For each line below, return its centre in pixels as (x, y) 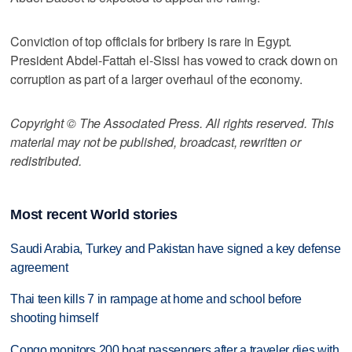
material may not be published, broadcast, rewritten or (156, 141)
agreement (39, 267)
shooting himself (54, 318)
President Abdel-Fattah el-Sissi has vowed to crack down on (174, 60)
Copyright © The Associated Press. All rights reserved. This (172, 123)
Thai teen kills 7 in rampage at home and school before (156, 299)
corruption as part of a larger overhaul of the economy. (156, 79)
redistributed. (46, 160)
